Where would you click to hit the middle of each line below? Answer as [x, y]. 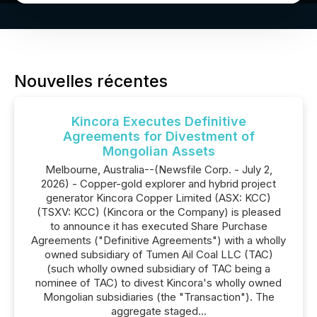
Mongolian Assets [158, 151]
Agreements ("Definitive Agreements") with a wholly [158, 240]
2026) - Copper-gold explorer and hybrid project [158, 184]
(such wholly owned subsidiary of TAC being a [158, 269]
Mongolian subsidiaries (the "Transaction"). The [158, 297]
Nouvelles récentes [91, 81]
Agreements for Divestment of [158, 136]
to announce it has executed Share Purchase [158, 226]
